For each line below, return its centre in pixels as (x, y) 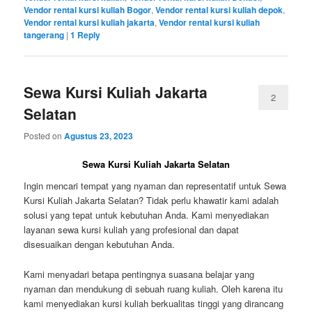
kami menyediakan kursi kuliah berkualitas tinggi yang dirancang (154, 303)
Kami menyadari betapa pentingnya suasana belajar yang (139, 274)
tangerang (44, 35)
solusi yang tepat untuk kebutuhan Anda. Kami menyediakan (147, 215)
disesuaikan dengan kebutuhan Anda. (100, 244)
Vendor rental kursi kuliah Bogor (88, 10)
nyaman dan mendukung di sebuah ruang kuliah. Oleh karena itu (154, 288)
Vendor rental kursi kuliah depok (219, 10)
